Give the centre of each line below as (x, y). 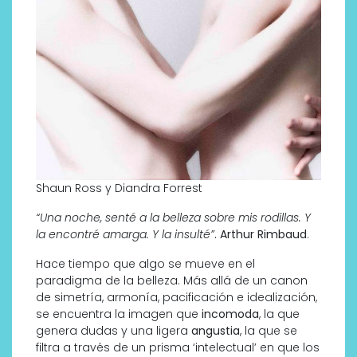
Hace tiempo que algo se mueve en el (145, 264)
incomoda (230, 314)
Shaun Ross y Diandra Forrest (119, 188)
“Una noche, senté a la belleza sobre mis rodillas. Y (173, 218)
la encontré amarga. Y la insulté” (125, 235)
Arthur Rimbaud (263, 235)
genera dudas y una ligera (114, 331)
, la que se (269, 331)
